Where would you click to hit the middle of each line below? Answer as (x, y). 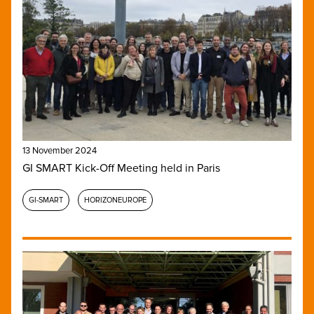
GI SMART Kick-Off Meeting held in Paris (121, 168)
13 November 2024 (60, 151)
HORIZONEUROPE (115, 200)
